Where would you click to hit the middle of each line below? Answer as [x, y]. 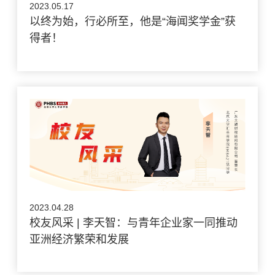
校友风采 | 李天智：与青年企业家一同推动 [134, 223]
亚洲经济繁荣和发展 [79, 239]
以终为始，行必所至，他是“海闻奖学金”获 [133, 21]
